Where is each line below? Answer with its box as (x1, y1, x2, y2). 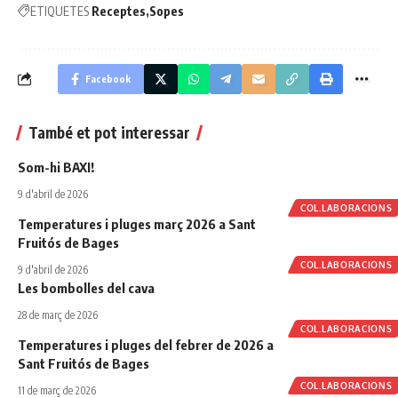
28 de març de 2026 (18, 307, 98, 322)
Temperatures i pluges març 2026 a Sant (18, 215, 256, 232)
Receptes (92, 3, 146, 19)
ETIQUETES (30, 3, 89, 19)
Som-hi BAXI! (18, 158, 94, 175)
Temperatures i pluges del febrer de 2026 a (18, 336, 274, 353)
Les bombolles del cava (18, 279, 155, 296)
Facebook (85, 72, 131, 84)
